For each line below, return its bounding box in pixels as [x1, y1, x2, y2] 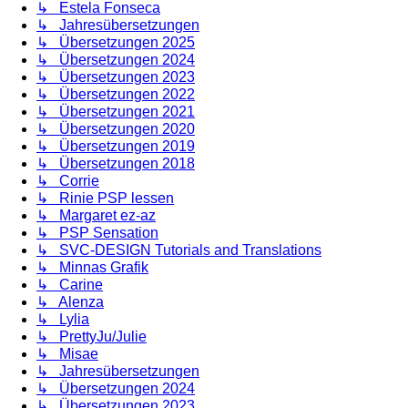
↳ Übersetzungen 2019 [36, 138, 195, 154]
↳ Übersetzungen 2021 [36, 103, 195, 119]
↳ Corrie [36, 172, 99, 189]
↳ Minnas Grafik [36, 259, 148, 275]
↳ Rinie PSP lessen [36, 189, 174, 206]
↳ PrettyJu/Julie [36, 328, 147, 344]
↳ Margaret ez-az [36, 207, 156, 223]
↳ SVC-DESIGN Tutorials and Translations [36, 241, 321, 258]
